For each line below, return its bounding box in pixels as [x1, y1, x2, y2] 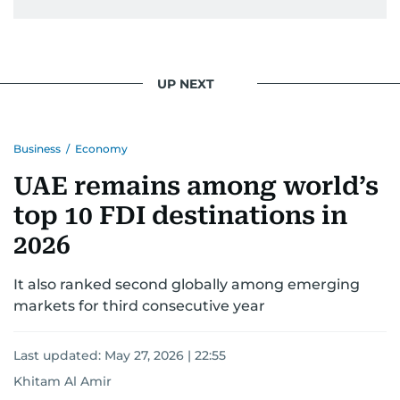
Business [13, 142, 61, 155]
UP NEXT [157, 75, 214, 92]
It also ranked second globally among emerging [13, 276, 360, 293]
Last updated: [13, 347, 104, 363]
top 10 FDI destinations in [13, 201, 347, 230]
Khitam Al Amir [13, 373, 112, 389]
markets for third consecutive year [13, 297, 265, 314]
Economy [75, 142, 128, 155]
